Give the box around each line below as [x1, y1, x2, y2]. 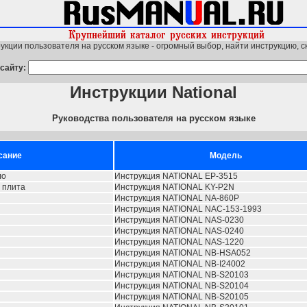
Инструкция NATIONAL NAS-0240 [114, 226, 244, 236]
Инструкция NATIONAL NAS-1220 [114, 237, 244, 247]
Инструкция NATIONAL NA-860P [114, 193, 239, 203]
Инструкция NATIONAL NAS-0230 [114, 215, 244, 225]
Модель [210, 151, 242, 160]
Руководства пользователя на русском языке [51, 113, 256, 123]
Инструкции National [70, 83, 237, 101]
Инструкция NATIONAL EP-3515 [114, 171, 238, 181]
